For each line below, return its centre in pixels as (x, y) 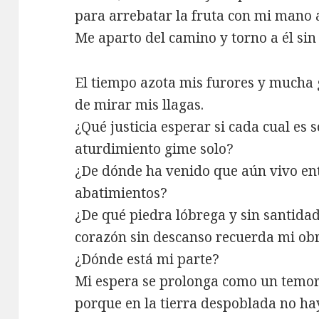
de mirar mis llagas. (140, 104)
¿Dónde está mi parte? (147, 259)
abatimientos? (121, 193)
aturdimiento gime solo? (155, 148)
